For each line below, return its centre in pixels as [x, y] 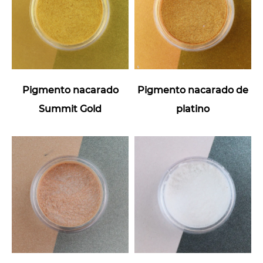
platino [193, 109]
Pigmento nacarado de [193, 90]
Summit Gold [70, 109]
